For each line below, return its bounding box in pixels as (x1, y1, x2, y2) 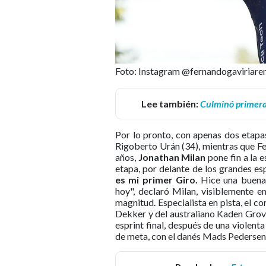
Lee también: (141, 97, 200, 109)
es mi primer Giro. (115, 173, 198, 185)
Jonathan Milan (138, 151, 206, 163)
